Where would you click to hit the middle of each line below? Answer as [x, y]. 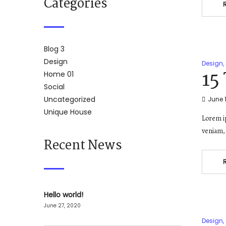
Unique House [68, 112]
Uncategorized [70, 100]
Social [54, 87]
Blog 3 [54, 49]
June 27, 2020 [62, 206]
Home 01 [59, 74]
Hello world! [64, 195]
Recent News [83, 146]
